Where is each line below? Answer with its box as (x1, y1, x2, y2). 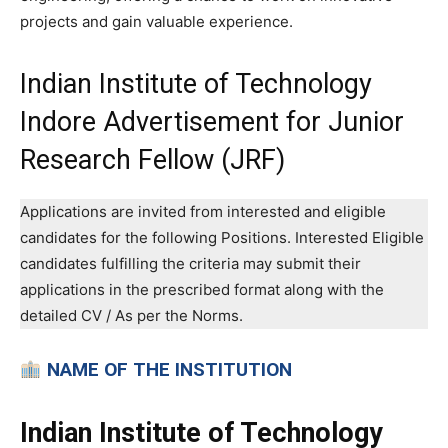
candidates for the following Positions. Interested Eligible (20, 227, 424, 247)
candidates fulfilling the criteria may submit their (20, 253, 361, 273)
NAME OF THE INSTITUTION (46, 357, 292, 381)
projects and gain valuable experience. (20, 11, 293, 31)
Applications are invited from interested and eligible (20, 201, 386, 221)
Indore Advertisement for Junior (20, 105, 404, 138)
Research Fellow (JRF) (20, 143, 285, 176)
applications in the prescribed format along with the (20, 279, 384, 299)
